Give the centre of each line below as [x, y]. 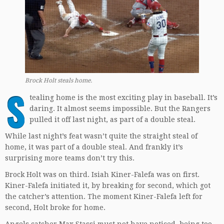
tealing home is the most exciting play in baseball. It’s [123, 97]
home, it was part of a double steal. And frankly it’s [94, 147]
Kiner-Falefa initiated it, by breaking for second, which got [108, 185]
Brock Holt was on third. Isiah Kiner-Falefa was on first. [102, 174]
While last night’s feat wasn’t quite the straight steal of [101, 136]
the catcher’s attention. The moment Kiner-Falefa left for [104, 196]
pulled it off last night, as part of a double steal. [112, 119]
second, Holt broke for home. [55, 207]
